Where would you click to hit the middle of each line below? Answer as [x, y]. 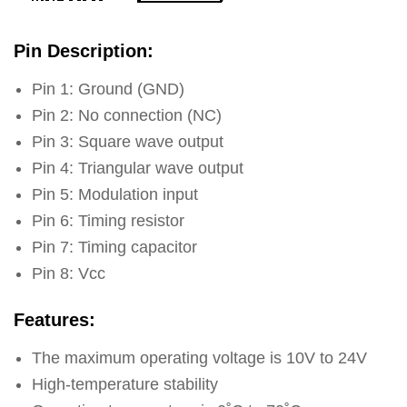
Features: [55, 320]
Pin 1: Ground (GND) [108, 89]
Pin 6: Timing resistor [108, 221]
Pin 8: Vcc [69, 273]
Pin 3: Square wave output [128, 142]
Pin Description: [84, 51]
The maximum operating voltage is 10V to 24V [199, 358]
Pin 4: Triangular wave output [138, 168]
